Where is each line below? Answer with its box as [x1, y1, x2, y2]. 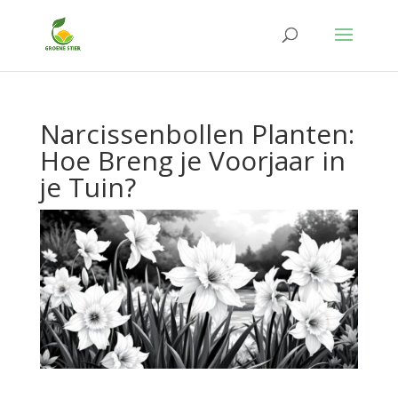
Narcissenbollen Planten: [39, 115, 354, 152]
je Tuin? [39, 169, 136, 205]
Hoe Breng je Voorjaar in [39, 142, 346, 179]
